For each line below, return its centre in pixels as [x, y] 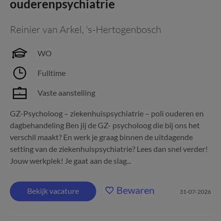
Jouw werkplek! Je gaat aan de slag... [71, 161]
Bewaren [135, 190]
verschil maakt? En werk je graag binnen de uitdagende [101, 137]
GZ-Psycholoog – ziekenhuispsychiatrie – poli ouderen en [107, 113]
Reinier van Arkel [46, 29]
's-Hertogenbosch [124, 29]
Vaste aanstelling [66, 92]
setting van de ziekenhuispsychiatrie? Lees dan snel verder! [109, 149]
